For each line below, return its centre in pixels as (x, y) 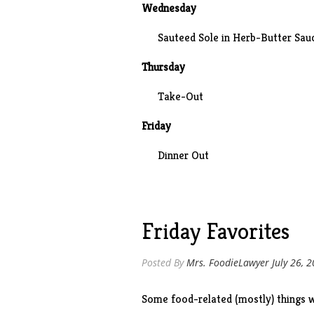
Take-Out (180, 96)
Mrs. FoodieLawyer (227, 262)
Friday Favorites (215, 231)
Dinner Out (183, 155)
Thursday (164, 67)
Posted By (164, 262)
